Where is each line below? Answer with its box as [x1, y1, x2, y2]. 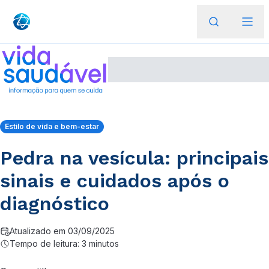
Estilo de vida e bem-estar [5, 122, 99, 131]
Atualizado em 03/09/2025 [10, 226, 115, 236]
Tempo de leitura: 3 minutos [10, 238, 119, 249]
